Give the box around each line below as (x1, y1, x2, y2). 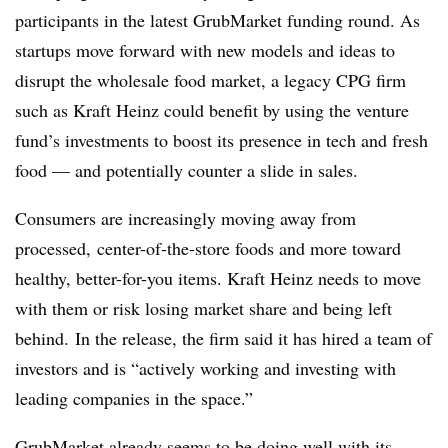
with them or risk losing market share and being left (15, 295, 392, 320)
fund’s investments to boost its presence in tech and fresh (15, 127, 428, 152)
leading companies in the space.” (15, 385, 253, 410)
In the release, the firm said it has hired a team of (75, 325, 432, 350)
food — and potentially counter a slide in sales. (15, 157, 358, 182)
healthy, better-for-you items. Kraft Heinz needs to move (15, 265, 421, 290)
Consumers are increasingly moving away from (15, 205, 356, 230)
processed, (15, 235, 97, 260)
